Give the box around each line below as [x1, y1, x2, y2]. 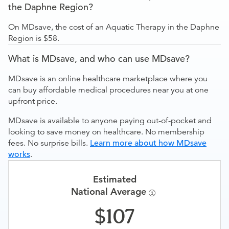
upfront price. [8, 96, 57, 106]
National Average [71, 186, 149, 197]
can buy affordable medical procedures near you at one [8, 85, 209, 95]
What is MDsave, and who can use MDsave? [8, 53, 190, 64]
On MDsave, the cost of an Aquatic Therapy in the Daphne [8, 22, 219, 32]
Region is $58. [8, 33, 59, 43]
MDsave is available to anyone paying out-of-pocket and [8, 116, 212, 126]
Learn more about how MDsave [90, 138, 207, 148]
